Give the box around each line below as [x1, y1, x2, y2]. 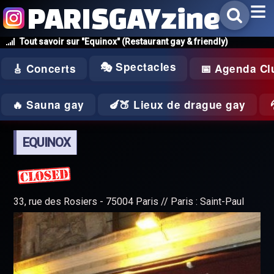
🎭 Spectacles [100, 59, 176, 74]
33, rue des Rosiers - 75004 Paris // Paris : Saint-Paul [13, 196, 245, 207]
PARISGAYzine [28, 2, 220, 34]
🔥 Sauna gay [12, 97, 84, 112]
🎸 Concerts [12, 61, 76, 76]
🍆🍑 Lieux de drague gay [108, 97, 246, 112]
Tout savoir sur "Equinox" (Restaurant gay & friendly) [20, 37, 228, 46]
